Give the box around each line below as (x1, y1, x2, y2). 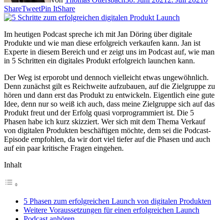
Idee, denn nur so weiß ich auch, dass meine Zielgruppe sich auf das (4, 99, 215, 108)
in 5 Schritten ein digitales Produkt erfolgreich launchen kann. (4, 56, 195, 65)
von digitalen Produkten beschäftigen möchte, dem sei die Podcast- (4, 126, 211, 135)
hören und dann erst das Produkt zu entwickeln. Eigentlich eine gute (4, 90, 215, 99)
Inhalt (4, 160, 22, 169)
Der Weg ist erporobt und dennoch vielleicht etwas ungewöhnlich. (4, 73, 209, 82)
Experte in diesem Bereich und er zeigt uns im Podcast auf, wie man (4, 47, 215, 56)
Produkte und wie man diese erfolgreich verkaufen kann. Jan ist (4, 38, 200, 47)
